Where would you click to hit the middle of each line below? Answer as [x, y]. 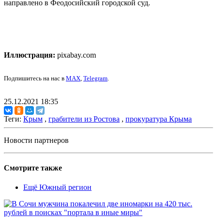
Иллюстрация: [30, 55]
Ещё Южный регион [57, 187]
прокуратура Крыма [159, 119]
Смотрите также [33, 168]
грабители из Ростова [84, 119]
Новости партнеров [36, 140]
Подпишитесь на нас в [35, 78]
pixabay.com [76, 55]
